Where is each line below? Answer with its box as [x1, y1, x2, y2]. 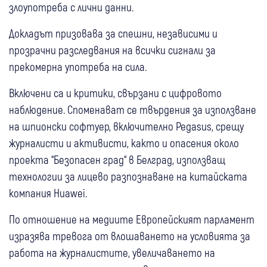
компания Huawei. [9, 185, 87, 200]
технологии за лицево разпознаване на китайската [9, 169, 247, 183]
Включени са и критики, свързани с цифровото [9, 85, 222, 100]
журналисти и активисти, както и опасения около [9, 135, 239, 150]
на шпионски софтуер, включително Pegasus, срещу [9, 119, 244, 133]
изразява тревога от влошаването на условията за [9, 228, 250, 243]
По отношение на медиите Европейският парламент [9, 212, 254, 226]
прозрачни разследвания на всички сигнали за [9, 42, 216, 57]
